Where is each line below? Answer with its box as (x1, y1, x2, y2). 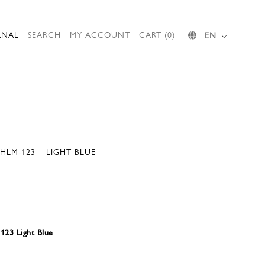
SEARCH (28, 28, 61, 40)
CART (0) (139, 28, 175, 40)
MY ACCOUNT (70, 28, 130, 40)
